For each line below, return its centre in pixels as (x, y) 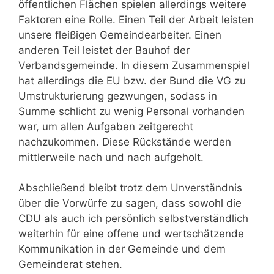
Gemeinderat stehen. (70, 264)
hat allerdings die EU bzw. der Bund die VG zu (132, 80)
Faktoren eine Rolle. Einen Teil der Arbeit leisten (136, 19)
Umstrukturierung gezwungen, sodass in (118, 96)
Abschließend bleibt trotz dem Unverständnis (130, 188)
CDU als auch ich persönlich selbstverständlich (133, 218)
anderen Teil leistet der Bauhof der (104, 50)
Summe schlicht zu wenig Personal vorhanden (131, 111)
